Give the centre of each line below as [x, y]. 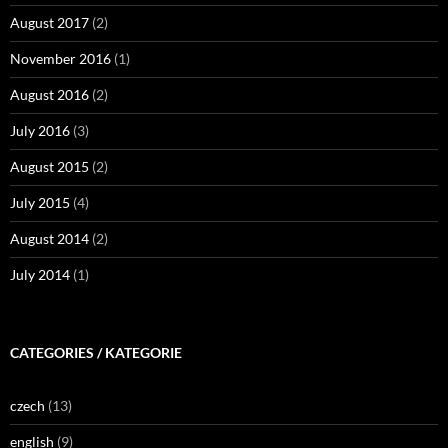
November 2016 [60, 58]
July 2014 [40, 274]
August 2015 [49, 166]
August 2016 [49, 94]
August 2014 [49, 238]
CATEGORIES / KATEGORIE [96, 352]
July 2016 [40, 130]
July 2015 [40, 202]
